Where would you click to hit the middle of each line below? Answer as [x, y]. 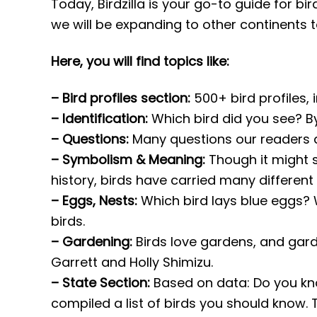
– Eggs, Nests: [94, 201]
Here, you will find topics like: [140, 62]
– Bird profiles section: [121, 98]
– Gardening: [92, 242]
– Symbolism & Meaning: [128, 160]
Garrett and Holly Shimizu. [132, 263]
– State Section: [100, 283]
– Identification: [99, 119]
